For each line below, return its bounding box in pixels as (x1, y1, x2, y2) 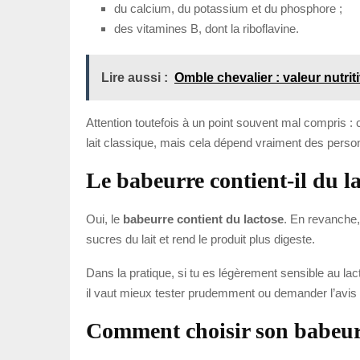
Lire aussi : (101, 70, 168, 84)
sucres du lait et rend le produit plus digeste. (86, 231, 315, 246)
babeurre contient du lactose (123, 211, 284, 226)
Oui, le (86, 211, 123, 226)
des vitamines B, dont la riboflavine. (114, 21, 299, 35)
